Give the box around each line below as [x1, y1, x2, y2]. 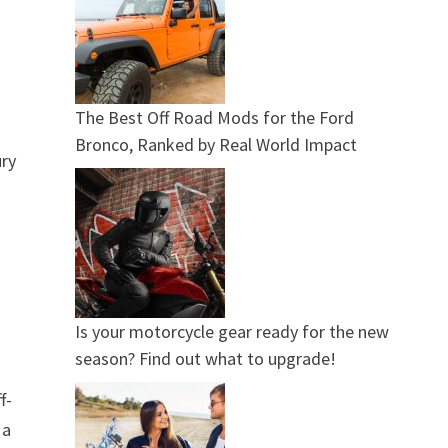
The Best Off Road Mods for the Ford [74, 105, 354, 129]
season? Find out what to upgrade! [74, 346, 336, 370]
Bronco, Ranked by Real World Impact [74, 132, 357, 156]
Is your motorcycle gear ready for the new [74, 319, 389, 343]
